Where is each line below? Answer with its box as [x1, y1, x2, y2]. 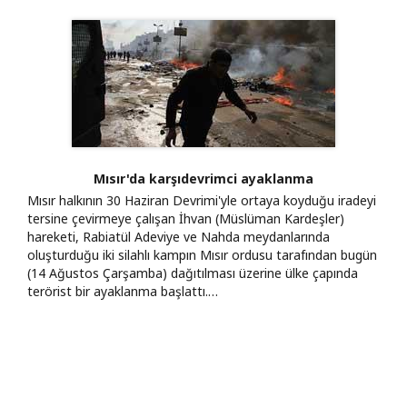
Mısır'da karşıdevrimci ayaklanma [94, 169, 313, 187]
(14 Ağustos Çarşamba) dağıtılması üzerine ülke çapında [27, 263, 358, 282]
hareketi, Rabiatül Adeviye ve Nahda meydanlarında [27, 227, 330, 245]
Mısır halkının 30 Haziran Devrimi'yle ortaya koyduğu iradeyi [27, 191, 376, 209]
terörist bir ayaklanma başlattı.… [27, 282, 218, 300]
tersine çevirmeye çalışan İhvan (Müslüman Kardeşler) [27, 209, 344, 227]
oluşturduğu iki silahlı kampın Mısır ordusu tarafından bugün [27, 245, 377, 263]
